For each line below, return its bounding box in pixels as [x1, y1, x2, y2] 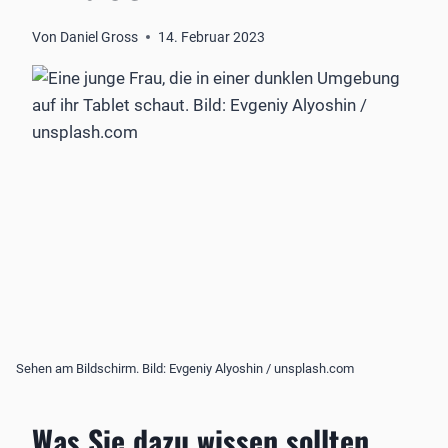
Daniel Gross [60, 28, 139, 45]
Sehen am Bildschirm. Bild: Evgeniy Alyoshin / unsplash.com [16, 361, 354, 377]
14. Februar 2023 [158, 28, 266, 45]
